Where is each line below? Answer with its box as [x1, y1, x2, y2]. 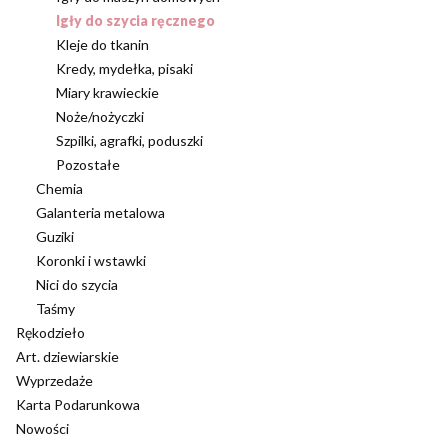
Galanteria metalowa [36, 204, 165, 221]
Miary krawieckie [56, 84, 159, 101]
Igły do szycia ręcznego [56, 12, 215, 29]
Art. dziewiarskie [16, 348, 119, 365]
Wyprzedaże [16, 372, 93, 389]
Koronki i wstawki [36, 252, 146, 269]
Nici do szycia [36, 276, 118, 293]
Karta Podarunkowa [16, 396, 140, 413]
